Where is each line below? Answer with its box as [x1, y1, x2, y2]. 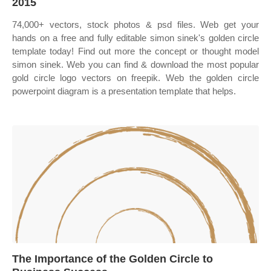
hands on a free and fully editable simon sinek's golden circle [12, 33, 259, 43]
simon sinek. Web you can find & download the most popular [12, 59, 259, 70]
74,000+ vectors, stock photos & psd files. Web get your [12, 19, 259, 30]
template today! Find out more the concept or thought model [12, 46, 259, 56]
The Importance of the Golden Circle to [12, 253, 213, 265]
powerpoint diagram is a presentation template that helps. [12, 86, 236, 96]
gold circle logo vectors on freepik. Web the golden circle [12, 73, 259, 83]
